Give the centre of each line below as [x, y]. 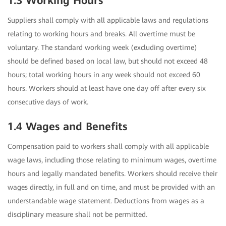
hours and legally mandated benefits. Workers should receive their [112, 174]
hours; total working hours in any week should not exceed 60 [104, 75]
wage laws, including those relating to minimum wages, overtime [112, 160]
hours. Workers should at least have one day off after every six [107, 89]
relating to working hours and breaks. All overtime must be [101, 34]
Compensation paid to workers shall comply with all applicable [108, 147]
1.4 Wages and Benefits [67, 127]
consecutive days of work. [48, 102]
